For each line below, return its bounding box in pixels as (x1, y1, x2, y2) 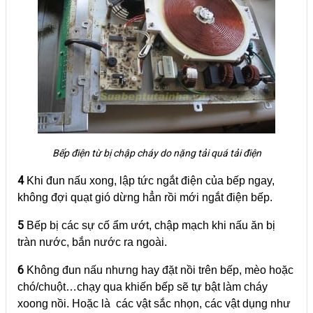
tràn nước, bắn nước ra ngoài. (17, 235, 167, 248)
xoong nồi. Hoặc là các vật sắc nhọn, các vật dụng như (17, 297, 291, 310)
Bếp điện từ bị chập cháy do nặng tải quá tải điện (52, 147, 261, 159)
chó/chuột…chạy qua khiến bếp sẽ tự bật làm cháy (17, 280, 268, 293)
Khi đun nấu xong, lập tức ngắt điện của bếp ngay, (27, 174, 275, 187)
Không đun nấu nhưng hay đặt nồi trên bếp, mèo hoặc (27, 263, 293, 276)
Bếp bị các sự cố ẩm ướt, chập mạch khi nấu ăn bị (27, 219, 275, 231)
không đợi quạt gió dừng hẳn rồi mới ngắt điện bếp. (17, 191, 272, 203)
